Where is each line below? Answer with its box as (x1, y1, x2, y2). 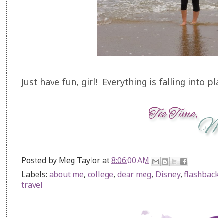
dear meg (117, 168, 151, 180)
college (88, 168, 113, 180)
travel (21, 179, 43, 190)
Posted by (21, 154, 59, 165)
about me (49, 168, 84, 180)
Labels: (21, 168, 49, 180)
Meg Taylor (59, 154, 100, 165)
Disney (155, 168, 180, 180)
